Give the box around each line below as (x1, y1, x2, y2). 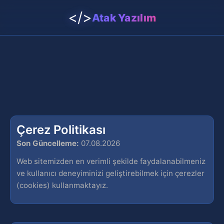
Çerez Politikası (16, 122, 105, 137)
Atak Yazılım (91, 11, 156, 24)
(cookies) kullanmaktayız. (16, 180, 108, 190)
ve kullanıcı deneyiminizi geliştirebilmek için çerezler (16, 168, 204, 178)
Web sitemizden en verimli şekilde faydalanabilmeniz (16, 156, 205, 166)
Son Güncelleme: (16, 138, 79, 148)
